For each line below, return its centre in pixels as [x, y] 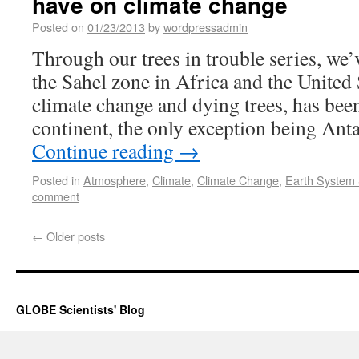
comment [56, 196]
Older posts [74, 236]
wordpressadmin [206, 27]
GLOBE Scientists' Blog [81, 309]
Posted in [56, 180]
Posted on [58, 27]
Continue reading [105, 151]
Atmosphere [115, 180]
